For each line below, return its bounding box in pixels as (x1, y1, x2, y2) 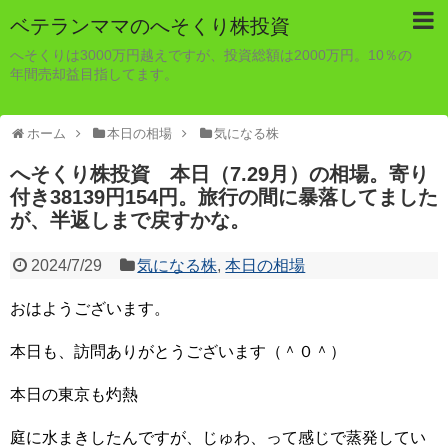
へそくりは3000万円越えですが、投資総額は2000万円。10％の (10, 47, 412, 63)
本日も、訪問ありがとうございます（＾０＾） (10, 343, 346, 360)
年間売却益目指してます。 (10, 66, 178, 82)
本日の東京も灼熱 (10, 386, 138, 403)
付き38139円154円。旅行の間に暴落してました (10, 186, 438, 208)
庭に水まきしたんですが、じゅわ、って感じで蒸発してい (10, 429, 426, 446)
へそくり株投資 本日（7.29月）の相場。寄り (10, 163, 429, 185)
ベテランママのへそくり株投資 (10, 15, 290, 37)
